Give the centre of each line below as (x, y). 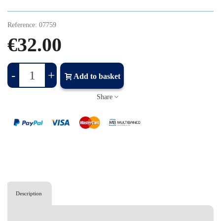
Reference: (22, 25)
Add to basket (97, 76)
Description (29, 194)
